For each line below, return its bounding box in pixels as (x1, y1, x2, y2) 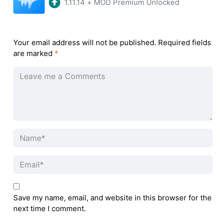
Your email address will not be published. (13, 37, 156, 47)
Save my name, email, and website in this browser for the (13, 192, 212, 202)
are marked (13, 48, 55, 58)
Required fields (158, 37, 211, 47)
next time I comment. (13, 203, 86, 213)
